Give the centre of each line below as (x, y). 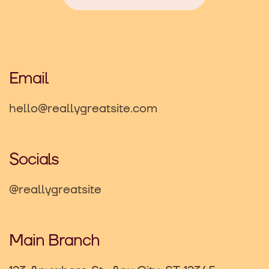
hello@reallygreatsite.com (83, 108)
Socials (34, 159)
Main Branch (54, 240)
